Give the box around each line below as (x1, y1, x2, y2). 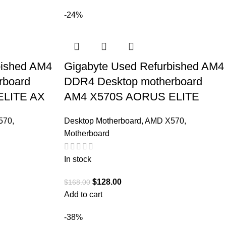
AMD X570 (145, 116, 184, 125)
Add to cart (64, 190, 102, 199)
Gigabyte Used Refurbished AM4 (64, 60, 224, 73)
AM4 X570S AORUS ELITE (64, 90, 199, 103)
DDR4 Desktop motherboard (64, 75, 202, 88)
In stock (64, 154, 91, 163)
